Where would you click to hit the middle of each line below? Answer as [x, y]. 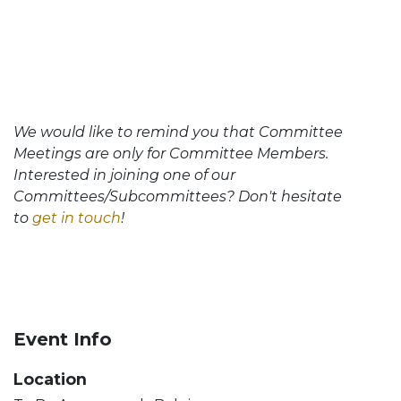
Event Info [63, 340]
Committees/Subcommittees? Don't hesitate [178, 197]
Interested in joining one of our [124, 175]
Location [50, 380]
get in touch [77, 218]
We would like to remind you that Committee [178, 132]
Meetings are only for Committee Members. [171, 154]
